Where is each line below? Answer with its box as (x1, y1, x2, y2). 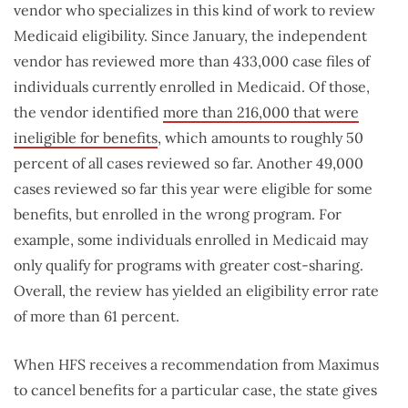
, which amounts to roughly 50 (158, 127, 363, 147)
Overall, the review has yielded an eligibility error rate (14, 280, 379, 300)
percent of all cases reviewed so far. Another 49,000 (14, 153, 363, 172)
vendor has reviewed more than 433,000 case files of (14, 51, 370, 70)
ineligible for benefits (14, 127, 158, 147)
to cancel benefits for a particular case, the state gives (14, 380, 377, 399)
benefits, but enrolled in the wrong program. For (14, 204, 342, 223)
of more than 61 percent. (14, 306, 179, 325)
